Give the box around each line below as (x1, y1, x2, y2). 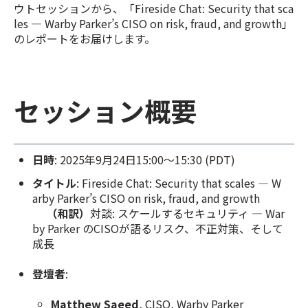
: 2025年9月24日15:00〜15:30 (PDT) (54, 151, 236, 168)
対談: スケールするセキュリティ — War (90, 204, 285, 221)
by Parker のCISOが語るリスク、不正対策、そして (32, 219, 284, 236)
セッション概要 (14, 91, 197, 129)
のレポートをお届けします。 (14, 30, 155, 47)
